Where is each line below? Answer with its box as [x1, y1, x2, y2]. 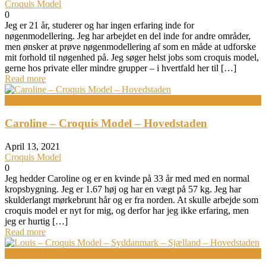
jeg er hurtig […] [5, 216, 68, 227]
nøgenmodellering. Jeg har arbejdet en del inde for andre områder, [5, 31, 251, 42]
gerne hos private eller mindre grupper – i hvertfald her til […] [5, 63, 236, 74]
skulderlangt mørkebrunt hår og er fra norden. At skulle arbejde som [5, 195, 258, 205]
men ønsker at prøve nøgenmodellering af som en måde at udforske [5, 42, 256, 52]
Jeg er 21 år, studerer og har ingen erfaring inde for [5, 20, 194, 31]
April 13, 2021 [5, 141, 60, 152]
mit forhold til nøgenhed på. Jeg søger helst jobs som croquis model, [5, 52, 259, 63]
